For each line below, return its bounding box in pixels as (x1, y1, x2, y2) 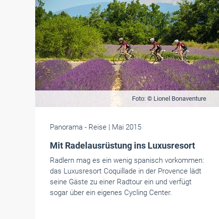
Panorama (50, 123, 83, 131)
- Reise (83, 123, 109, 131)
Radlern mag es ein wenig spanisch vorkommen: (50, 156, 204, 165)
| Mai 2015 (109, 123, 141, 131)
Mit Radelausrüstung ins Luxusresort (50, 140, 195, 151)
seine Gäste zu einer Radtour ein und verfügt (50, 177, 192, 186)
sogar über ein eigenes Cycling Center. (50, 188, 172, 197)
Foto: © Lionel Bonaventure (131, 95, 206, 102)
